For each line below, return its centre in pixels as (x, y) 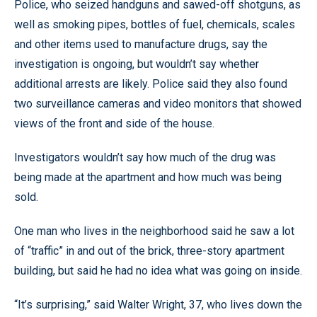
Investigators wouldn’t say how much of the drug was (145, 157)
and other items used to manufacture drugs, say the (141, 44)
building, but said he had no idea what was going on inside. (158, 271)
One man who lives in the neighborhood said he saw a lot (154, 231)
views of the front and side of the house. (114, 123)
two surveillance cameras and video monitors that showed (158, 104)
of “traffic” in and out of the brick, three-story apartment (149, 251)
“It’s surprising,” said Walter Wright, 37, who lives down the (158, 305)
